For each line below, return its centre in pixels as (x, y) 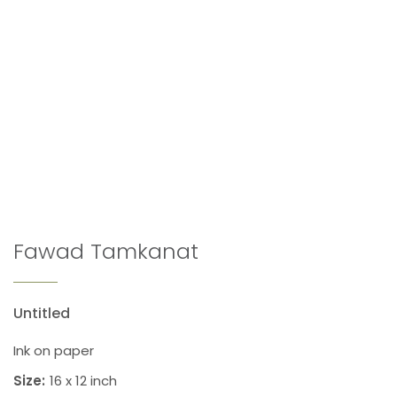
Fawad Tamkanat (106, 251)
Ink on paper (54, 350)
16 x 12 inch (83, 381)
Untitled (42, 313)
